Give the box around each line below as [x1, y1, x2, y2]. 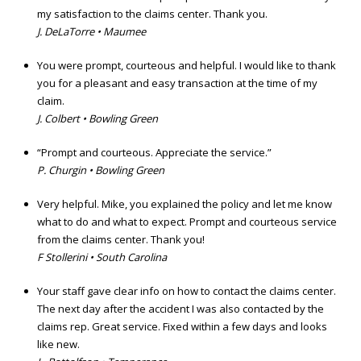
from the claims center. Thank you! [37, 232, 205, 247]
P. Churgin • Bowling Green [37, 163, 164, 178]
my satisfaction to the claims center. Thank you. [37, 6, 268, 22]
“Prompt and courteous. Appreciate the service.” [37, 145, 272, 160]
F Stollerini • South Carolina [37, 250, 167, 265]
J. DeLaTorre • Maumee [37, 24, 146, 39]
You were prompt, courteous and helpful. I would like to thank [37, 58, 336, 73]
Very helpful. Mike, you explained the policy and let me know [37, 197, 332, 212]
